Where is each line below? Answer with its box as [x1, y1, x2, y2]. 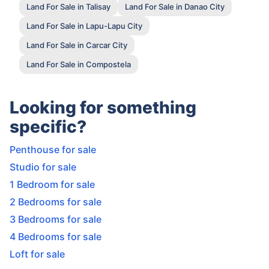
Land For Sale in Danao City [125, 1, 225, 11]
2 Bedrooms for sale [10, 196, 101, 208]
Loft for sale [10, 248, 65, 261]
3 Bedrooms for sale [10, 213, 101, 226]
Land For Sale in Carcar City [26, 40, 127, 50]
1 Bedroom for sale [10, 178, 95, 191]
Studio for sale [10, 161, 76, 174]
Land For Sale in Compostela [26, 59, 131, 69]
